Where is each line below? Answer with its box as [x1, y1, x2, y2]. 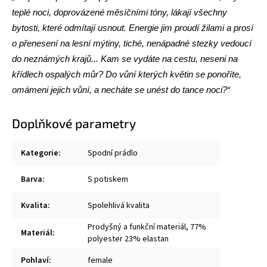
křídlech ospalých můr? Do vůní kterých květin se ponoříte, [12, 70, 241, 79]
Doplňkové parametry [12, 116, 136, 131]
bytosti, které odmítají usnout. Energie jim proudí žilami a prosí [12, 23, 253, 33]
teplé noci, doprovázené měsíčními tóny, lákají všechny [12, 8, 227, 17]
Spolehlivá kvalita [88, 200, 150, 212]
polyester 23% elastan [88, 233, 169, 245]
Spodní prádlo [88, 147, 138, 159]
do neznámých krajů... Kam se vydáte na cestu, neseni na [12, 54, 238, 64]
